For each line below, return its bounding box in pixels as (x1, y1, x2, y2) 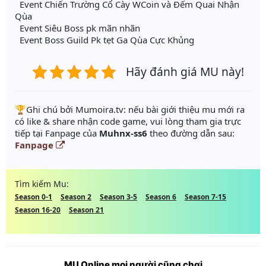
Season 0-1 (15, 192, 52, 202)
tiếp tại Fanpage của (15, 127, 99, 140)
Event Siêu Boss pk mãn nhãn (15, 22, 140, 34)
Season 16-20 (15, 205, 61, 216)
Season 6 (145, 192, 176, 202)
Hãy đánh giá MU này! (126, 64, 244, 80)
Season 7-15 (185, 192, 226, 202)
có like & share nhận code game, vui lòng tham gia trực (15, 115, 241, 128)
